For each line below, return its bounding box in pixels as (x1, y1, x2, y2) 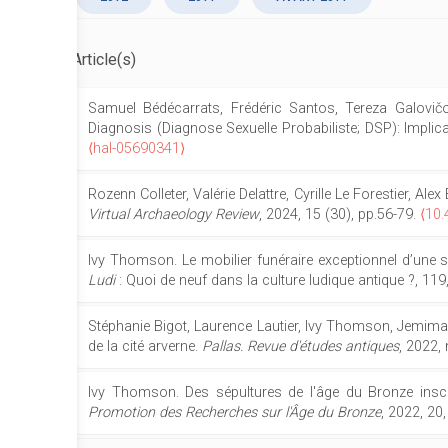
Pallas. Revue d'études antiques (202, 338, 399, 355)
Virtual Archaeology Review (88, 206, 259, 223)
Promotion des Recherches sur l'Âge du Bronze (88, 404, 381, 421)
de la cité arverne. (88, 338, 202, 355)
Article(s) (72, 50, 136, 69)
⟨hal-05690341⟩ (88, 140, 185, 157)
